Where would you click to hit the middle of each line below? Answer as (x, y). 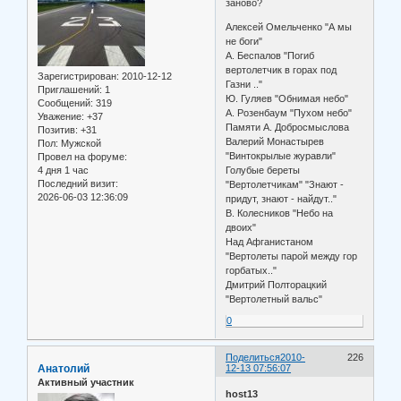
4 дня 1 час (63, 170)
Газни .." (244, 85)
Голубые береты (263, 171)
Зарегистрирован (77, 76)
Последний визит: (78, 183)
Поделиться (253, 357)
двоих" (241, 228)
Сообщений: (65, 102)
